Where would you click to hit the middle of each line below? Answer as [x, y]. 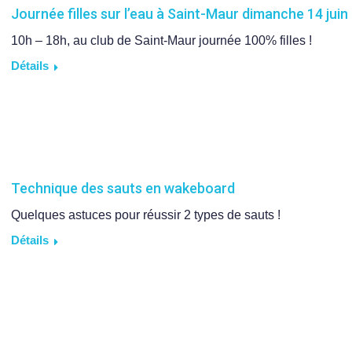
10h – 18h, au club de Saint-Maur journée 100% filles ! [161, 40]
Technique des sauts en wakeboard [123, 189]
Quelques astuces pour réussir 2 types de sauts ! [146, 215]
